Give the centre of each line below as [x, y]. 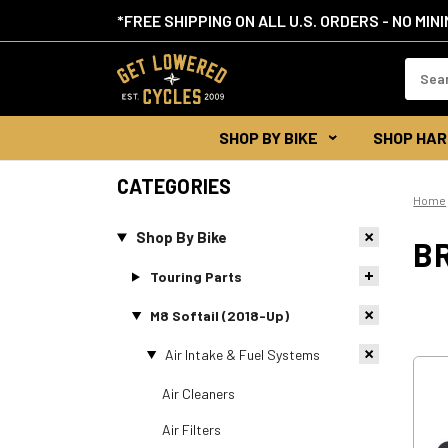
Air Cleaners [198, 393]
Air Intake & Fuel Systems [242, 354]
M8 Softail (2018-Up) [219, 315]
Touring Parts [195, 276]
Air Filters [191, 429]
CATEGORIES [174, 185]
